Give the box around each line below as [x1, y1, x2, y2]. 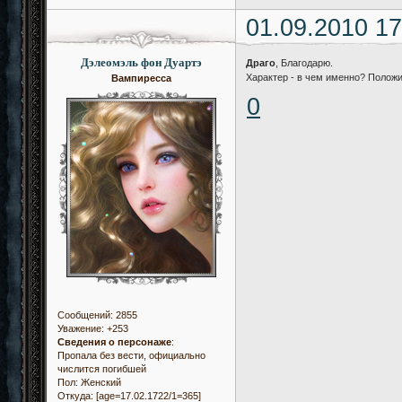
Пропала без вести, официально [57, 349, 205, 361]
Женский [78, 376, 121, 388]
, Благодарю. [275, 57, 334, 69]
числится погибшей [57, 363, 146, 374]
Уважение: [57, 322, 104, 334]
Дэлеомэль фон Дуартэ [81, 53, 202, 72]
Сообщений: [57, 309, 113, 320]
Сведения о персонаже [57, 336, 171, 347]
